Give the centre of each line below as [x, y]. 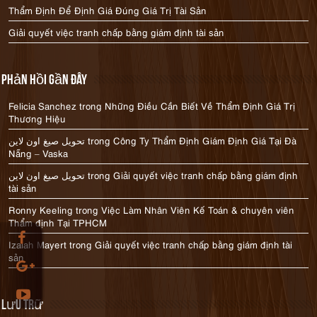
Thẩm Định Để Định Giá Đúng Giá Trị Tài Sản [108, 10]
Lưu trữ [23, 306]
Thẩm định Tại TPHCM [58, 222]
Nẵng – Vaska [39, 153]
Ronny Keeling [41, 209]
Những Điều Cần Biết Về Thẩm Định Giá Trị [200, 105]
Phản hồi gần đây [45, 81]
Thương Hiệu [38, 118]
